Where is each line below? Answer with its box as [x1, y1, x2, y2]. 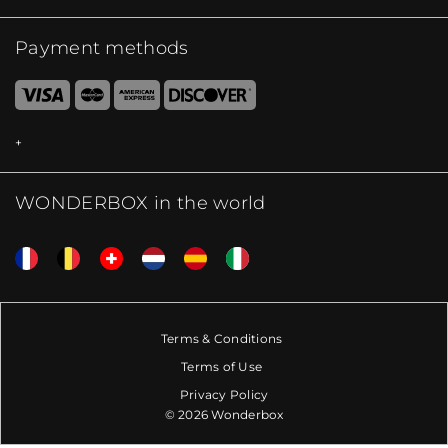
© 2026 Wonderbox [164, 407, 284, 423]
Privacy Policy [179, 387, 269, 403]
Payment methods [15, 37, 189, 60]
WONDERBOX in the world [15, 191, 266, 214]
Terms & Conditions [160, 331, 283, 347]
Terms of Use [181, 359, 262, 375]
